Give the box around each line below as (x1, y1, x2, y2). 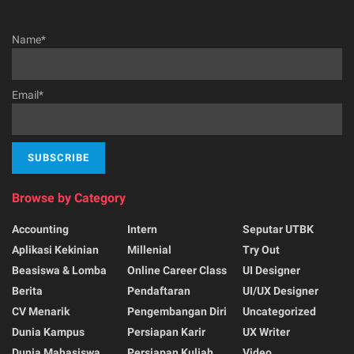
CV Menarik (12, 304, 70, 318)
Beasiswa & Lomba (12, 263, 107, 277)
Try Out (243, 243, 280, 256)
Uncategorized (243, 304, 316, 318)
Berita (12, 284, 43, 297)
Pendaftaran (127, 284, 190, 297)
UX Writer (243, 325, 290, 338)
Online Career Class (127, 263, 227, 277)
